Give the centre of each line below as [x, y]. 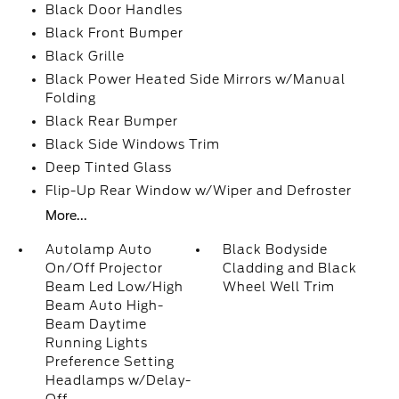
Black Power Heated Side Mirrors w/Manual [195, 79]
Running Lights [96, 343]
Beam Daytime [96, 324]
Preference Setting [110, 362]
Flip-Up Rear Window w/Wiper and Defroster [198, 191]
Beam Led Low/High [114, 287]
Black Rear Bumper [111, 121]
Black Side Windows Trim [132, 144]
